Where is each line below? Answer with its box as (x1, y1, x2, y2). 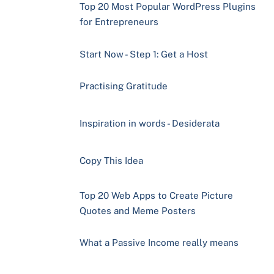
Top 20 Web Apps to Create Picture (79, 190, 233, 201)
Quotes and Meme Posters (79, 206, 196, 217)
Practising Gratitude (79, 80, 168, 91)
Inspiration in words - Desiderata (79, 117, 220, 128)
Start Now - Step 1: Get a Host (79, 48, 208, 59)
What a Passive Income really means (79, 237, 239, 248)
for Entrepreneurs (79, 17, 158, 28)
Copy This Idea (79, 155, 143, 166)
